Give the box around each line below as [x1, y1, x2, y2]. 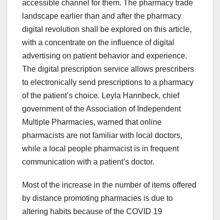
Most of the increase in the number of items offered [22, 180, 196, 189]
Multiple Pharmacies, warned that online [22, 117, 162, 126]
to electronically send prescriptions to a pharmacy [22, 78, 193, 86]
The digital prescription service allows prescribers [22, 64, 194, 73]
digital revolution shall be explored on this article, [22, 25, 192, 33]
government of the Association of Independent [22, 104, 181, 113]
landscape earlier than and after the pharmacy [22, 11, 181, 20]
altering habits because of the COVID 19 [22, 207, 162, 216]
